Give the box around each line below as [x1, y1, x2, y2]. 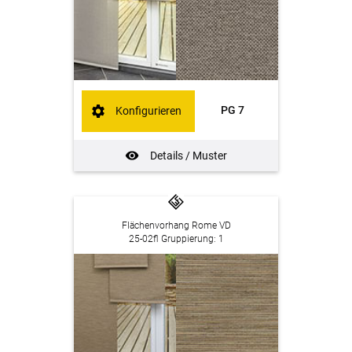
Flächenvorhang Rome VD [121, 219, 231, 231]
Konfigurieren [115, 104, 182, 118]
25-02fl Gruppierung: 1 [128, 233, 224, 244]
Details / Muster [149, 148, 227, 162]
